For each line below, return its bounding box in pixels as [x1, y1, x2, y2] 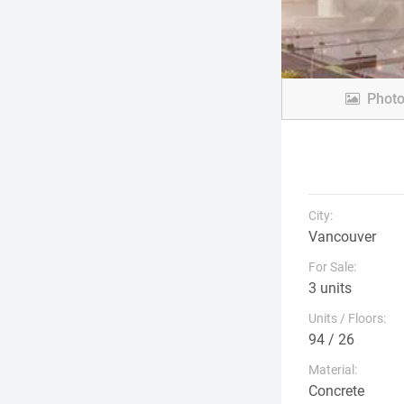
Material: [308, 363, 357, 377]
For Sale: [308, 260, 356, 274]
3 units [308, 280, 352, 297]
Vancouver [308, 228, 376, 245]
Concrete [308, 382, 364, 399]
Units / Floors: [308, 311, 386, 326]
